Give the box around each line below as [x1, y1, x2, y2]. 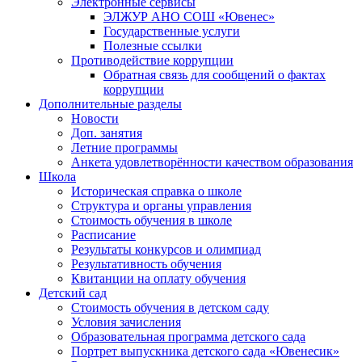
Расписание [71, 228, 136, 242]
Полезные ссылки [103, 39, 202, 53]
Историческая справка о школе [71, 184, 242, 198]
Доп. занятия [71, 126, 142, 140]
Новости [71, 112, 119, 125]
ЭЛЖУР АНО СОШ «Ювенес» [103, 10, 275, 23]
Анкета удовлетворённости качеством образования [71, 155, 353, 169]
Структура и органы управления [71, 199, 251, 213]
